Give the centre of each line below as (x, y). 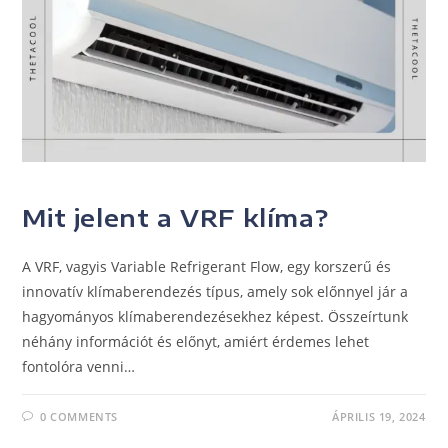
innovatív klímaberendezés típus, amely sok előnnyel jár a (215, 291)
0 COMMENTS (79, 416)
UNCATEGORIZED (77, 183)
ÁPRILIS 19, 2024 (378, 416)
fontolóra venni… (79, 366)
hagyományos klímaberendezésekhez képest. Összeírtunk (215, 316)
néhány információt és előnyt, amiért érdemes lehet (196, 341)
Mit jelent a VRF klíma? (175, 216)
